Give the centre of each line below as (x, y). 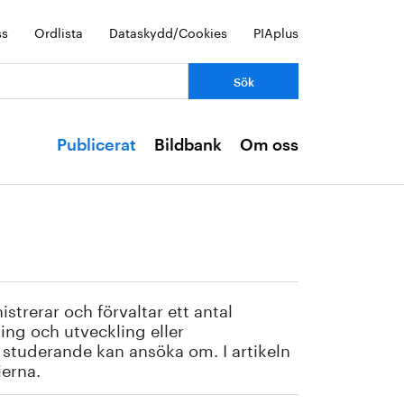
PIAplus (276, 32)
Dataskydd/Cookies (168, 32)
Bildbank (188, 145)
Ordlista (59, 32)
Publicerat (96, 145)
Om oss (269, 145)
